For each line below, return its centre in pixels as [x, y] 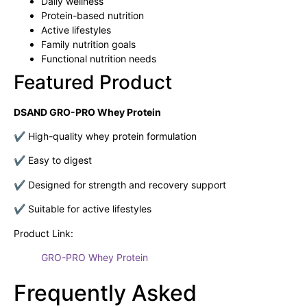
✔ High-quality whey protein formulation [105, 136]
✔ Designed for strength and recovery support [120, 184]
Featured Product [93, 82]
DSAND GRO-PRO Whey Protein [87, 112]
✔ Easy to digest [53, 160]
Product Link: [44, 233]
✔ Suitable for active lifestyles [83, 209]
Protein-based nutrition [93, 15]
